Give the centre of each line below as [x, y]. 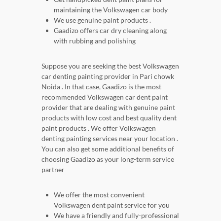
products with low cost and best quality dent [109, 117]
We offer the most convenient [99, 194]
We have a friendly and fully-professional [116, 215]
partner [53, 169]
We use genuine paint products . [102, 20]
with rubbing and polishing [95, 40]
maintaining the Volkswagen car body [111, 9]
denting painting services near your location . [110, 138]
